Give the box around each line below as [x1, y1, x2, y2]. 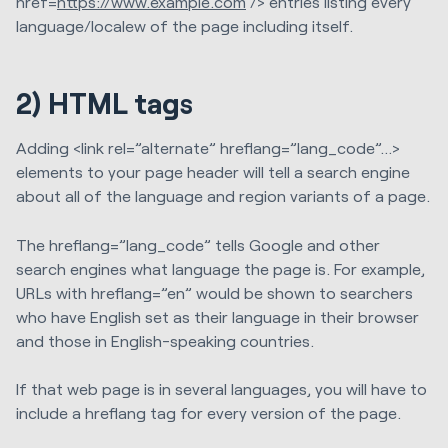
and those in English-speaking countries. [16, 330, 314, 350]
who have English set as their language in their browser [16, 306, 419, 326]
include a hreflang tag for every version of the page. [16, 402, 401, 422]
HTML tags [48, 86, 199, 121]
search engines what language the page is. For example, [16, 258, 425, 278]
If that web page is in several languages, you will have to [16, 378, 427, 398]
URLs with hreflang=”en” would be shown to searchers [16, 282, 413, 302]
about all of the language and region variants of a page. [16, 186, 430, 206]
